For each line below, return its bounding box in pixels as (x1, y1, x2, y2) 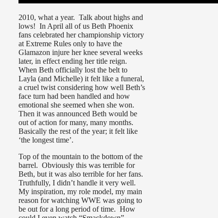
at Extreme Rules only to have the (18, 39, 122, 48)
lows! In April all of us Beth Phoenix (18, 21, 133, 30)
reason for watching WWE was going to (18, 196, 142, 204)
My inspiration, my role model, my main (18, 187, 142, 196)
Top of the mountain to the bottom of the (18, 152, 143, 161)
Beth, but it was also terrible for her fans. (18, 169, 145, 178)
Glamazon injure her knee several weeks (18, 48, 143, 56)
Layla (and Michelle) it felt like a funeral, (18, 74, 144, 83)
